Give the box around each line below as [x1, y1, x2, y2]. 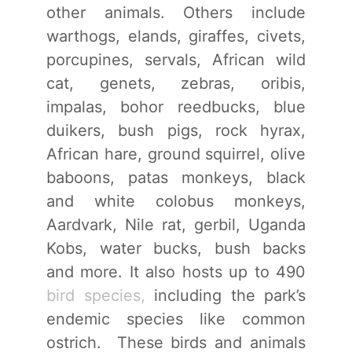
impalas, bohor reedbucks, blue [46, 97, 306, 116]
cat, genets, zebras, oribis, [46, 73, 306, 93]
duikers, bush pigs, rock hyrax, [46, 120, 306, 140]
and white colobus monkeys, [46, 191, 306, 211]
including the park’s [145, 285, 306, 305]
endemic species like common [46, 309, 306, 328]
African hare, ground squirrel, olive [46, 144, 306, 163]
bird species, [46, 285, 145, 305]
